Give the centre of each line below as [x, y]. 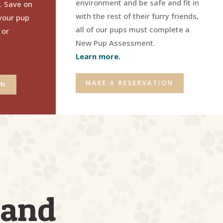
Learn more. [98, 56]
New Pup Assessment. [115, 43]
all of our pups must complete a [133, 29]
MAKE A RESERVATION [130, 83]
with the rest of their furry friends [136, 16]
